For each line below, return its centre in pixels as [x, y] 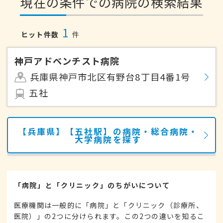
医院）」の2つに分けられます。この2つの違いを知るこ [110, 216]
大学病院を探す [108, 139]
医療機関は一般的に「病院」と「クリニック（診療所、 [109, 205]
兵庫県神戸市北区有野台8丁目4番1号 [110, 77]
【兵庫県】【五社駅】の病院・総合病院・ [108, 131]
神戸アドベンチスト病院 [67, 61]
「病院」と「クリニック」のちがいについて [92, 185]
